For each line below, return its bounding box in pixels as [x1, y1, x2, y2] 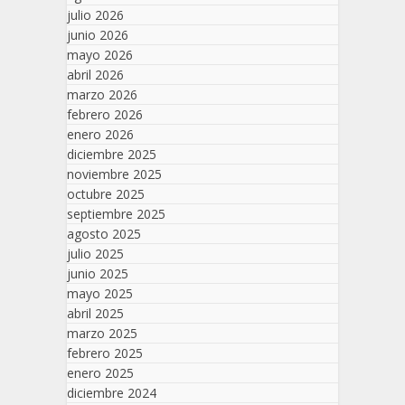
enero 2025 [67, 364, 134, 382]
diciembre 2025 [67, 146, 156, 164]
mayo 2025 [67, 285, 133, 303]
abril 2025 [67, 305, 124, 323]
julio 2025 [67, 245, 124, 263]
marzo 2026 [67, 86, 137, 104]
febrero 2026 [67, 106, 143, 124]
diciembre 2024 [67, 384, 156, 402]
